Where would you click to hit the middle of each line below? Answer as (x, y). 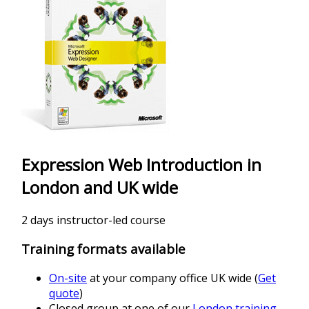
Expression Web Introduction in (141, 164)
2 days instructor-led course (93, 220)
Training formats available (103, 249)
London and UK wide (100, 187)
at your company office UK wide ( (172, 278)
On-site (68, 278)
